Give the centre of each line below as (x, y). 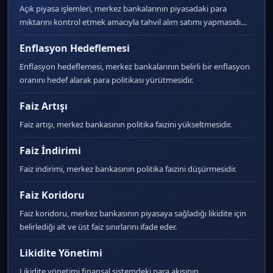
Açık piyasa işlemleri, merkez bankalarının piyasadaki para (123, 9)
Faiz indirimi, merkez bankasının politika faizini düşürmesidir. (128, 169)
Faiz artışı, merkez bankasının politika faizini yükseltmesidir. (126, 124)
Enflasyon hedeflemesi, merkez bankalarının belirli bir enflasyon (135, 66)
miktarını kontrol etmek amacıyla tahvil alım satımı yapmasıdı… (133, 22)
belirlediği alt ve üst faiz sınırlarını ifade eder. (98, 227)
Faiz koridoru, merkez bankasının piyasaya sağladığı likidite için (133, 213)
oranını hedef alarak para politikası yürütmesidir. (106, 80)
